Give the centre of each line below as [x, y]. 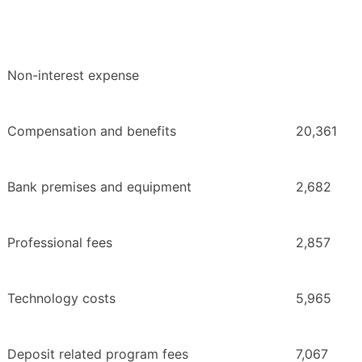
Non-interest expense [73, 75]
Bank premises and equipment [99, 186]
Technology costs [61, 298]
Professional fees [60, 242]
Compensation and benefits [92, 130]
